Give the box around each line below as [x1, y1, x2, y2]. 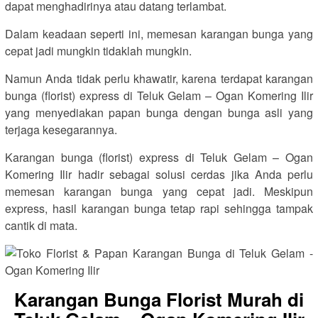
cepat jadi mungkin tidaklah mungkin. [5, 43, 192, 59]
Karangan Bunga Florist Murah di [14, 286, 304, 312]
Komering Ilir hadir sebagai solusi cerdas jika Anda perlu [5, 166, 313, 182]
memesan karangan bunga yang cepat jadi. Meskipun [5, 183, 313, 199]
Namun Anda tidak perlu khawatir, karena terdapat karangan [5, 70, 313, 87]
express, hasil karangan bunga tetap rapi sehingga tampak [5, 200, 313, 216]
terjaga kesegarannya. [5, 121, 117, 138]
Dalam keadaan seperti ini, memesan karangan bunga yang [5, 26, 313, 42]
